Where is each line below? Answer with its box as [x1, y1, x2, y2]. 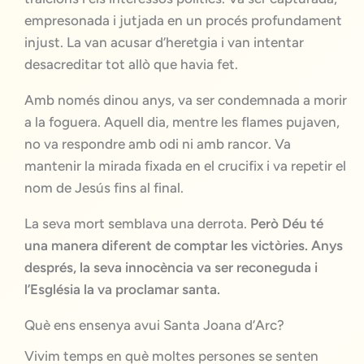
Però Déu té [250, 214, 323, 232]
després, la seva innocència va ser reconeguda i [24, 258, 318, 275]
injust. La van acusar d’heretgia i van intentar [24, 33, 304, 50]
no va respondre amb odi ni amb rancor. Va [24, 135, 291, 152]
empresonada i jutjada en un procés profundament [24, 11, 342, 28]
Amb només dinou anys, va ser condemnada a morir [24, 91, 347, 108]
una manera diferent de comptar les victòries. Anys [24, 236, 343, 253]
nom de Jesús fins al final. [24, 179, 184, 196]
